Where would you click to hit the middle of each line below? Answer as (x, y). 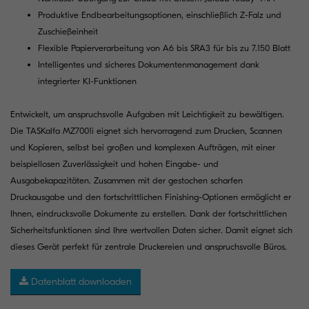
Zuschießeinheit (68, 31)
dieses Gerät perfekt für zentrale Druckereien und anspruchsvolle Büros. (149, 246)
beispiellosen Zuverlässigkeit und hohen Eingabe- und (114, 163)
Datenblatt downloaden (80, 282)
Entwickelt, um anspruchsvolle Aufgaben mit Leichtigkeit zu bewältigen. (147, 114)
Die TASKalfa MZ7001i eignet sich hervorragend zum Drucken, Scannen (146, 130)
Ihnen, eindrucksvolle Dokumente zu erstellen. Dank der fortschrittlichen (149, 213)
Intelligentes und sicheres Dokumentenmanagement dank (149, 64)
